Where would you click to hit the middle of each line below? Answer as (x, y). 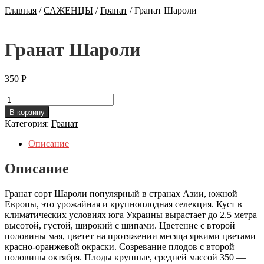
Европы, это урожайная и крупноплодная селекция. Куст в (123, 204)
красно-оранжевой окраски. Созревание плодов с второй (120, 246)
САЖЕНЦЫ (68, 10)
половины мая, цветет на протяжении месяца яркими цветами (130, 236)
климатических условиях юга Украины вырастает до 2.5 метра (131, 214)
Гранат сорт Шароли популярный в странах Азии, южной (121, 193)
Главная (21, 10)
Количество (28, 98)
